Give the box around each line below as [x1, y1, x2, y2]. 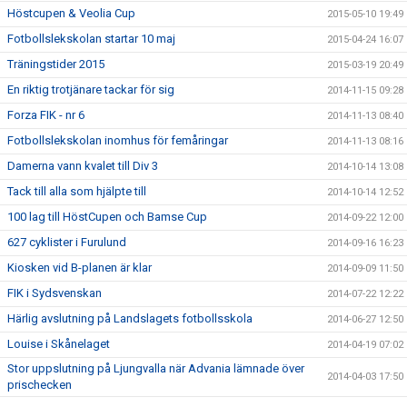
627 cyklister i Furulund [7, 235, 126, 249]
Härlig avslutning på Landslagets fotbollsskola [7, 312, 253, 325]
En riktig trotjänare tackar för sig [7, 83, 174, 96]
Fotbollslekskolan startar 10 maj [7, 32, 175, 45]
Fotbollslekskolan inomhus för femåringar [7, 134, 228, 147]
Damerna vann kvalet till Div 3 [7, 159, 158, 173]
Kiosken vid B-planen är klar [7, 261, 152, 274]
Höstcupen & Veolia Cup [7, 6, 135, 20]
